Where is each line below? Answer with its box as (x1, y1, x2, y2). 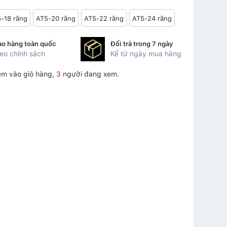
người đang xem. (61, 70, 119, 79)
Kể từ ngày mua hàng (110, 50, 182, 58)
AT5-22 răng (84, 15, 124, 23)
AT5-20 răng (36, 15, 75, 23)
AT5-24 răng (132, 15, 172, 23)
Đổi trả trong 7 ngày (110, 40, 174, 48)
